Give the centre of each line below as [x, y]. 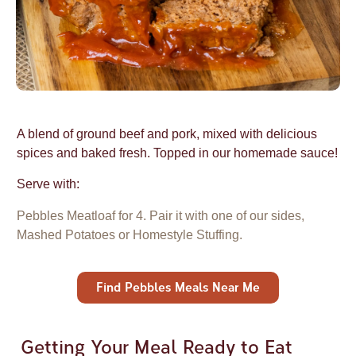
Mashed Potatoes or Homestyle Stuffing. [130, 234]
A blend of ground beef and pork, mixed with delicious [167, 134]
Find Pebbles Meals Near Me [178, 288]
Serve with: [48, 184]
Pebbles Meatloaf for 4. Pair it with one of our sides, [161, 215]
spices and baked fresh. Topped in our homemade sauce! [177, 153]
